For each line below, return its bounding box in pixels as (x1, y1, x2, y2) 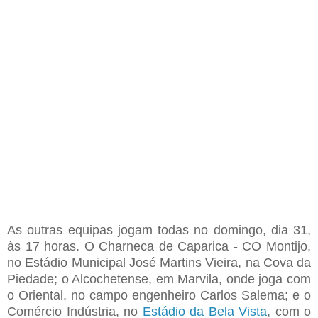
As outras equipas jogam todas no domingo (7, 222, 263, 237)
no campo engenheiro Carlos (67, 287, 241, 302)
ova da (272, 255, 311, 270)
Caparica (177, 238, 229, 253)
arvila (188, 271, 219, 286)
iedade (16, 271, 54, 286)
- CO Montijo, (233, 238, 312, 253)
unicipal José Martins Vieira (82, 255, 238, 270)
